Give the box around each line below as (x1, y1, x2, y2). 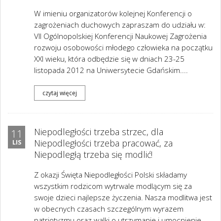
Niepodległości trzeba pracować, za (34, 137, 173, 149)
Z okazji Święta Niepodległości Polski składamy (34, 170, 187, 180)
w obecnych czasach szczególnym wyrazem (34, 204, 184, 214)
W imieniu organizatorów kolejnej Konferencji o (34, 8, 192, 19)
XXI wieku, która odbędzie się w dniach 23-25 (34, 54, 184, 64)
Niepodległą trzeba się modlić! (34, 148, 152, 160)
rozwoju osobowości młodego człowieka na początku (34, 42, 213, 53)
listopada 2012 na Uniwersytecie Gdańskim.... (34, 65, 188, 75)
